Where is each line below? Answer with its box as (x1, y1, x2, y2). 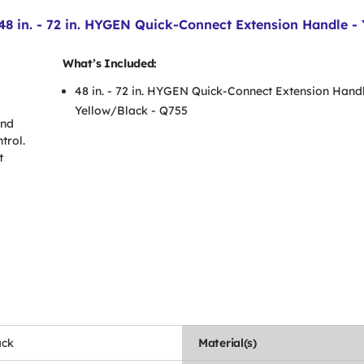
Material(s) (198, 336, 257, 350)
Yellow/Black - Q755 (75, 103, 188, 118)
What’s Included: (63, 56, 158, 71)
